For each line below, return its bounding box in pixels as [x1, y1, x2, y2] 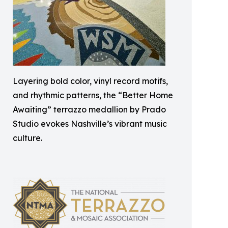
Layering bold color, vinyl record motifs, [13, 76, 168, 86]
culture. [13, 133, 42, 143]
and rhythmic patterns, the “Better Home [13, 90, 173, 100]
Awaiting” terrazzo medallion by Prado [13, 104, 166, 115]
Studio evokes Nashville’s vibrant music [13, 119, 167, 129]
